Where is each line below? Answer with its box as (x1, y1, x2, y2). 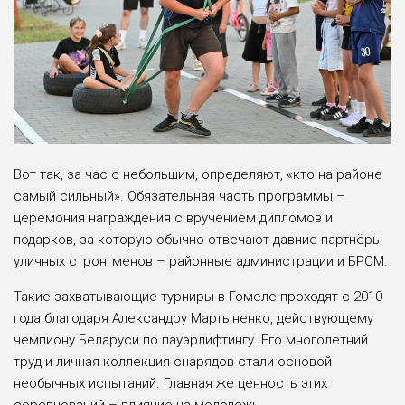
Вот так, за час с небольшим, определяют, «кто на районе (14, 166, 382, 184)
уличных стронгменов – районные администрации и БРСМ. (14, 253, 388, 270)
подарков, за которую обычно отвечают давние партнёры (14, 231, 382, 249)
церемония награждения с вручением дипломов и (14, 210, 333, 227)
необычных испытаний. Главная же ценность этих (14, 375, 327, 392)
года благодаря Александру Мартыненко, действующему (14, 310, 373, 327)
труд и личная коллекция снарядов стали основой (14, 353, 332, 371)
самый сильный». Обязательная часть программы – (14, 188, 345, 205)
